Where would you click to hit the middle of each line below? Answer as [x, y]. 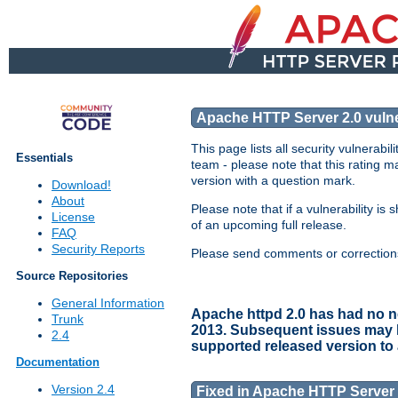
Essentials [44, 158]
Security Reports [98, 249]
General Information [108, 303]
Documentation [58, 362]
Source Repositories [72, 276]
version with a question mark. [273, 181]
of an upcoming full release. [269, 225]
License [73, 217]
